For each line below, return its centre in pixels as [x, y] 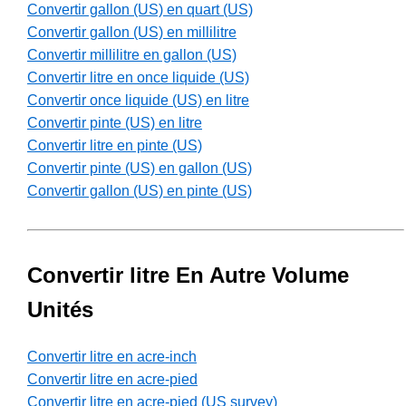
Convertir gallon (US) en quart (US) [140, 10]
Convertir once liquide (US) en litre [138, 101]
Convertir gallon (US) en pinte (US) [140, 191]
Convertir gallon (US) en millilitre [132, 33]
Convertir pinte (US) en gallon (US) [140, 169]
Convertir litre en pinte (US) [115, 146]
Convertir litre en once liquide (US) [138, 78]
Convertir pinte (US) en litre [115, 123]
